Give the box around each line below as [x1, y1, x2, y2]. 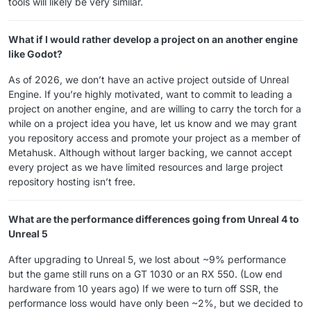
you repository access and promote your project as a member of [8, 131, 301, 144]
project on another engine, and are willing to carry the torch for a [8, 102, 301, 115]
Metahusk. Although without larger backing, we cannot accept [8, 146, 292, 158]
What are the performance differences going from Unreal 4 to [8, 212, 299, 225]
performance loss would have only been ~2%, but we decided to [8, 296, 303, 309]
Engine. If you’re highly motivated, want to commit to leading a [8, 87, 292, 100]
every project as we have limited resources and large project [8, 160, 283, 173]
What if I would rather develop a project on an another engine [8, 33, 298, 45]
